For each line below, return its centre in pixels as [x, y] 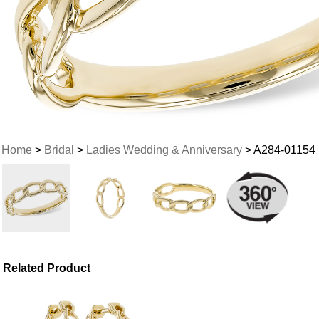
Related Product [47, 268]
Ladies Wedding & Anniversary [164, 150]
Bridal [59, 150]
